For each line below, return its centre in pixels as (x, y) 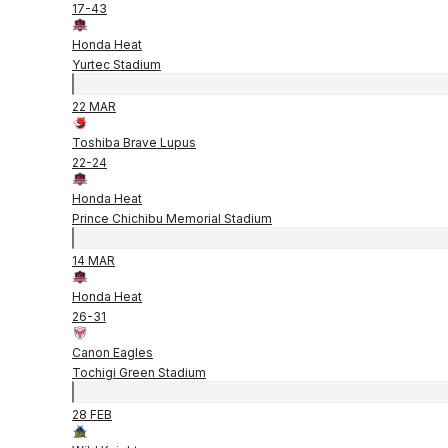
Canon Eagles (112, 352)
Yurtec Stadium (116, 64)
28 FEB (92, 414)
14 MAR (93, 260)
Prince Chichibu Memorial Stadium (172, 218)
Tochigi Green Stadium (139, 372)
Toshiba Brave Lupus (134, 142)
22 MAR (94, 106)
